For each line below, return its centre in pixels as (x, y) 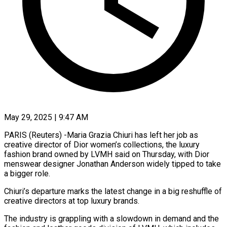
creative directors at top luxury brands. (72, 201)
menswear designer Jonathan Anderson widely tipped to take (112, 164)
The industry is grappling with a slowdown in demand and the (111, 218)
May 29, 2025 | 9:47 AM (46, 117)
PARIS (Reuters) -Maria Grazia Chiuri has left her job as (101, 135)
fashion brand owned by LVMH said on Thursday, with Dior (107, 154)
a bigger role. (27, 173)
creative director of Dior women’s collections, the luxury (102, 144)
